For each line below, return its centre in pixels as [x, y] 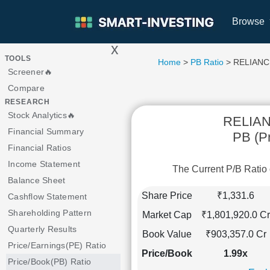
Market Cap [167, 215]
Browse [250, 21]
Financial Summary [46, 131]
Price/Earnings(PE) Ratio [57, 245]
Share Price [167, 195]
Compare [26, 88]
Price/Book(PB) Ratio [49, 262]
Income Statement [44, 164]
